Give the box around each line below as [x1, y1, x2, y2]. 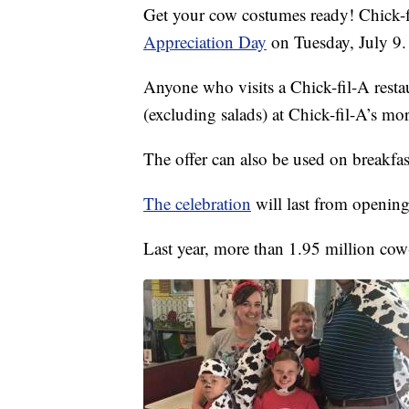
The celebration [143, 192, 251, 215]
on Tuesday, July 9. [271, 30, 406, 54]
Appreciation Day [143, 30, 267, 54]
